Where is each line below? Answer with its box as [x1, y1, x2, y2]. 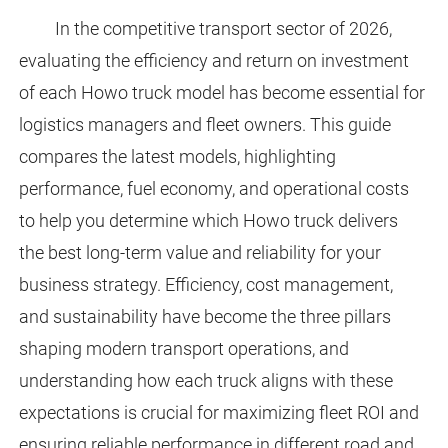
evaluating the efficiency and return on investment [18, 50, 409, 72]
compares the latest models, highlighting [18, 146, 336, 168]
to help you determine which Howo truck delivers [18, 210, 398, 232]
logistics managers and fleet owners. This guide [18, 114, 391, 136]
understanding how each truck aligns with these [18, 370, 393, 392]
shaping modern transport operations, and [18, 338, 349, 360]
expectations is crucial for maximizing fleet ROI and [18, 402, 419, 424]
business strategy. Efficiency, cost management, [18, 274, 393, 296]
